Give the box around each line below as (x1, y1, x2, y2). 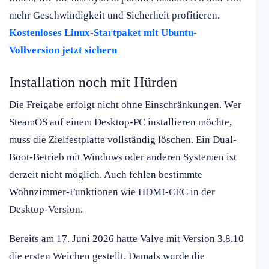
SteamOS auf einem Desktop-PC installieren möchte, (9, 116, 232, 128)
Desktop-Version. (9, 204, 83, 216)
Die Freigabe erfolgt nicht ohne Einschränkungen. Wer (9, 99, 241, 111)
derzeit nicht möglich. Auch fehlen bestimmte (9, 169, 202, 181)
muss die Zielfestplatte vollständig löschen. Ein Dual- (9, 134, 237, 146)
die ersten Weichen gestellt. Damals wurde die (9, 250, 205, 262)
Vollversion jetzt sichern (9, 44, 117, 56)
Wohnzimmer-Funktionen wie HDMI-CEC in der (9, 186, 215, 198)
